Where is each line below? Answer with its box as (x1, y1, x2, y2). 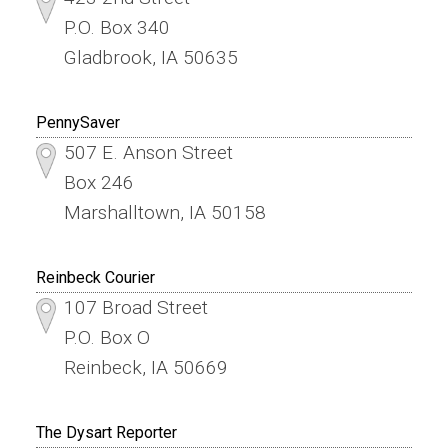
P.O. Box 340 (63, 15, 170, 39)
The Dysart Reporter (35, 422, 177, 442)
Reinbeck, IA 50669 (63, 355, 228, 379)
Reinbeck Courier (35, 267, 155, 287)
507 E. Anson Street (63, 140, 233, 164)
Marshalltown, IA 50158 (63, 200, 266, 224)
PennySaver (35, 112, 120, 132)
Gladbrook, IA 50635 (63, 45, 238, 69)
